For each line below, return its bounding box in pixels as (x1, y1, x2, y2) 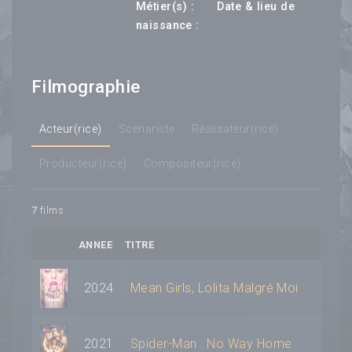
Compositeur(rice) (143, 156, 241, 170)
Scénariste (118, 122, 175, 136)
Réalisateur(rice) (191, 122, 279, 136)
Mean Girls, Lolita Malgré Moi (130, 280, 299, 295)
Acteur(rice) (39, 122, 102, 136)
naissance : (135, 19, 200, 33)
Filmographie (31, 76, 141, 97)
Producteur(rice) (39, 156, 127, 170)
